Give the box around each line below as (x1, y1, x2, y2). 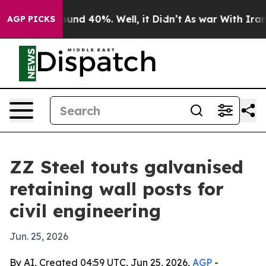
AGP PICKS (7, 14, 55, 24)
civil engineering (9, 199, 161, 222)
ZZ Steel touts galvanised (9, 156, 243, 178)
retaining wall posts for (9, 178, 224, 200)
